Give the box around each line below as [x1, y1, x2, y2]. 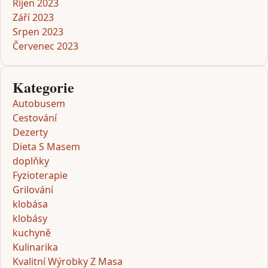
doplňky [13, 154, 49, 168]
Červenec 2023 [13, 39, 78, 53]
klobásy [13, 212, 47, 226]
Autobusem [13, 97, 65, 111]
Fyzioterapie [13, 169, 68, 182]
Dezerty [13, 126, 48, 139]
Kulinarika [13, 240, 58, 254]
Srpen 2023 [13, 25, 63, 39]
